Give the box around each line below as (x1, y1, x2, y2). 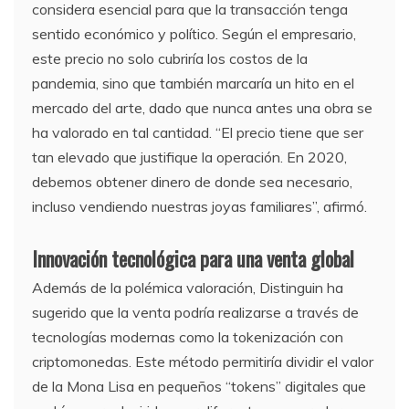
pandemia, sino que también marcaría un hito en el (32, 73, 354, 92)
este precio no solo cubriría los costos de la (32, 48, 308, 68)
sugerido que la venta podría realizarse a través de (32, 302, 359, 321)
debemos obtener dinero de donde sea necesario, (32, 172, 352, 191)
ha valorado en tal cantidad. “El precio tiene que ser (32, 122, 363, 142)
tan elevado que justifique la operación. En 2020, (32, 147, 347, 166)
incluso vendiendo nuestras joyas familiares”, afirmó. (32, 196, 367, 215)
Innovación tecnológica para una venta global (32, 243, 354, 273)
